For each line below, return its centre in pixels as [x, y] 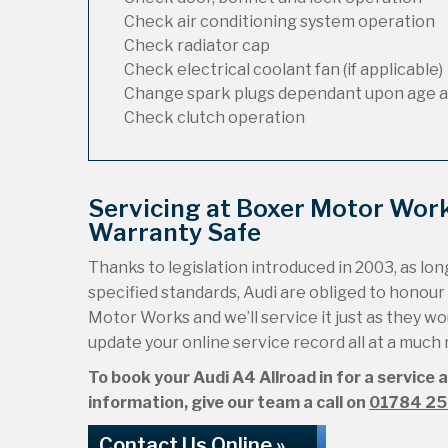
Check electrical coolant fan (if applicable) [283, 69]
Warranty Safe [174, 232]
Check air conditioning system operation [279, 21]
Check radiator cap [197, 45]
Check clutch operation [214, 117]
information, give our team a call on [228, 402]
